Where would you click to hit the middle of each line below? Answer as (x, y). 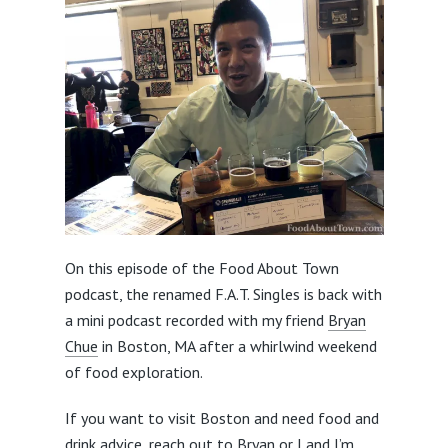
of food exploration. (133, 372)
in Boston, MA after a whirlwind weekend (237, 346)
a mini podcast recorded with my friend (196, 320)
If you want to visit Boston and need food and (221, 418)
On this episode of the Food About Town (201, 268)
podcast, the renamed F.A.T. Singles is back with (223, 294)
